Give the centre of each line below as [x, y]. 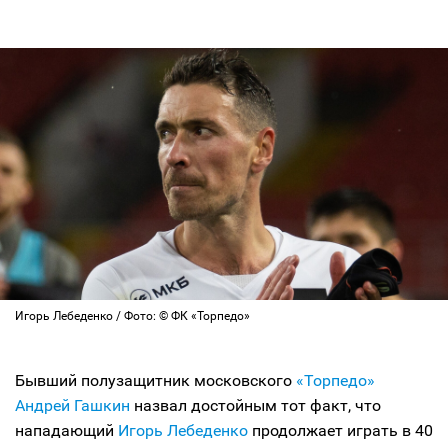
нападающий [66, 430]
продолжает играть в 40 [340, 430]
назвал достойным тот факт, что [255, 405]
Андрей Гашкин [72, 405]
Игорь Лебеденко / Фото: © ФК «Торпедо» [132, 316]
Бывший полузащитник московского [153, 380]
